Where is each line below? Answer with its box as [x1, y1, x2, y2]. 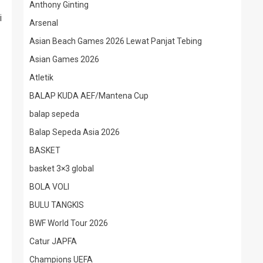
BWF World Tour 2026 [29, 218, 108, 228]
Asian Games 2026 [29, 55, 99, 64]
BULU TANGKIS [29, 200, 84, 210]
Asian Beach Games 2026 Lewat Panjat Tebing [29, 36, 202, 46]
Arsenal [29, 18, 58, 28]
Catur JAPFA [29, 237, 77, 246]
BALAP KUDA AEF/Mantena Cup [29, 91, 149, 100]
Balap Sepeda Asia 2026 [29, 127, 120, 137]
